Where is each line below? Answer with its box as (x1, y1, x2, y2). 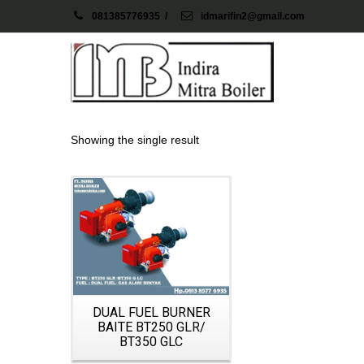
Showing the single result (71, 133, 199, 146)
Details (133, 160, 165, 172)
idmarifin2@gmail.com (198, 11, 305, 22)
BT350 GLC (119, 334, 184, 350)
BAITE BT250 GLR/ (97, 319, 206, 336)
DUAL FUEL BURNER (92, 305, 210, 321)
